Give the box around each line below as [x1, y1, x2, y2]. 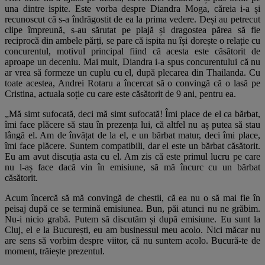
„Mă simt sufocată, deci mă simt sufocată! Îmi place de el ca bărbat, [5, 109, 260, 119]
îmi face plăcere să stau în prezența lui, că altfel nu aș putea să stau [5, 119, 260, 130]
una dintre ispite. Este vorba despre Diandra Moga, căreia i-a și [5, 4, 260, 14]
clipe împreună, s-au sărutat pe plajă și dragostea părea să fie [5, 25, 260, 35]
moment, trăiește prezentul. [5, 246, 105, 257]
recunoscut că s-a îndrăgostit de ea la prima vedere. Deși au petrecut [5, 14, 260, 25]
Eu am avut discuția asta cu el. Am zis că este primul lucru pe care [5, 151, 260, 162]
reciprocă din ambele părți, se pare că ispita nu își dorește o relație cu [5, 35, 260, 46]
